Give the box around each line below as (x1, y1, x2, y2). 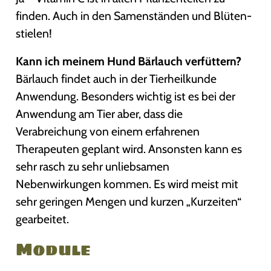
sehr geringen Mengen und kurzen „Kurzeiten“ (16, 194, 242, 209)
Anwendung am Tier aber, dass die (16, 106, 183, 122)
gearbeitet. (16, 212, 70, 227)
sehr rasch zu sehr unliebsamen (16, 159, 170, 174)
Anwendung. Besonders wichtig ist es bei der (16, 89, 236, 104)
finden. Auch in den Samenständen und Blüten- (16, 8, 252, 23)
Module (16, 235, 91, 263)
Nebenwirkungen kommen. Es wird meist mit (16, 177, 239, 192)
